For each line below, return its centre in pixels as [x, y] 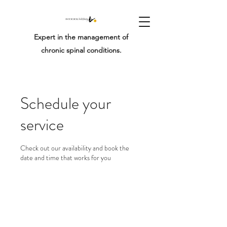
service [42, 125]
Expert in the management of [81, 37]
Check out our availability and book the [75, 148]
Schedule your [66, 103]
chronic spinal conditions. [81, 50]
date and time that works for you [66, 158]
